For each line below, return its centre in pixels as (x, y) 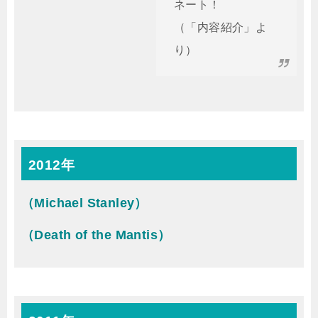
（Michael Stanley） (84, 203)
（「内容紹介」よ (221, 27)
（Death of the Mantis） (96, 235)
